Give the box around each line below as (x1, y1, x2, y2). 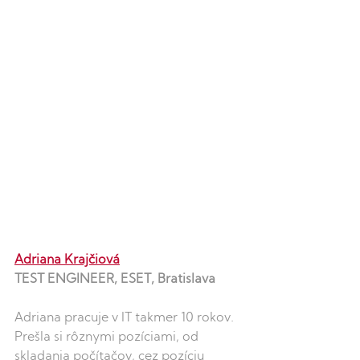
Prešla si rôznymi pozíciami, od (14, 330, 202, 344)
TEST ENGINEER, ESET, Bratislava (14, 272, 215, 286)
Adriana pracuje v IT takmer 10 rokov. (14, 311, 237, 325)
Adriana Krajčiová (14, 253, 120, 267)
